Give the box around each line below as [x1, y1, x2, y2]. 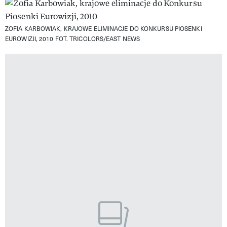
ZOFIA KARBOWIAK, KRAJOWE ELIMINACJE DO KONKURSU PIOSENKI [5, 24, 202, 32]
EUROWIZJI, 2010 [5, 34, 54, 43]
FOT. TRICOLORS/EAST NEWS [55, 34, 140, 43]
